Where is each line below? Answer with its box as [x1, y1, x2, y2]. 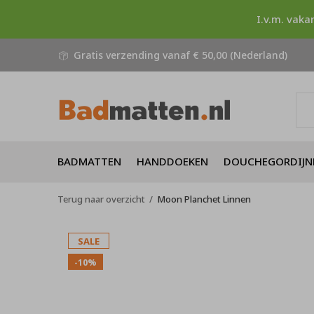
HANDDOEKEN [137, 153, 208, 168]
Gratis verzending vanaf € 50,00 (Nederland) [71, 48, 287, 62]
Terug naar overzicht [57, 193, 145, 205]
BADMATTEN [57, 153, 121, 168]
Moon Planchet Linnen [157, 193, 251, 205]
